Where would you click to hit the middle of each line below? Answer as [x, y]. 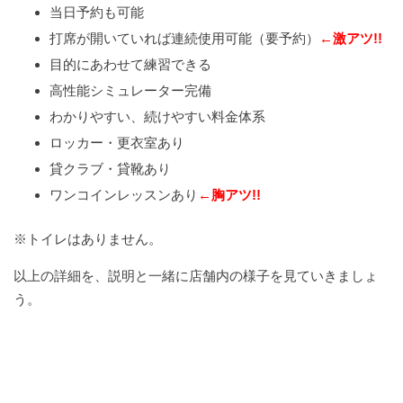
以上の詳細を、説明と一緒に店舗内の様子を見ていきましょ [196, 275]
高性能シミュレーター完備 [130, 91]
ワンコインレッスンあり [124, 195]
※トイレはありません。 [88, 238]
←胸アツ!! [229, 195]
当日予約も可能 [97, 13]
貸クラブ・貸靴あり [110, 169]
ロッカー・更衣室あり [117, 143]
